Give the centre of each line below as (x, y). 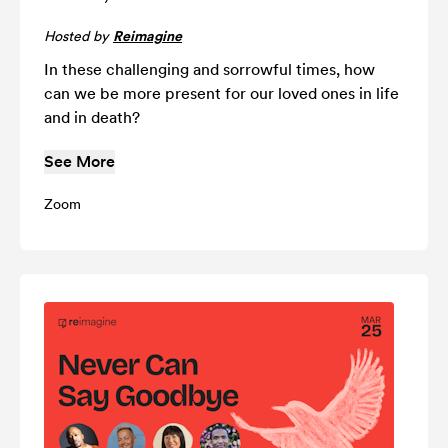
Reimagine (147, 35)
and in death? (92, 117)
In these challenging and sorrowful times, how (209, 69)
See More (79, 161)
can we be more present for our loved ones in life (221, 93)
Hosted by (78, 35)
